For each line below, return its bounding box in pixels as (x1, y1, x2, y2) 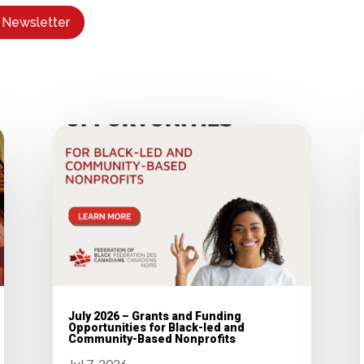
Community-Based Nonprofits (67, 332, 236, 346)
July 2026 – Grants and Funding (67, 310, 241, 323)
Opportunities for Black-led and (67, 321, 245, 335)
